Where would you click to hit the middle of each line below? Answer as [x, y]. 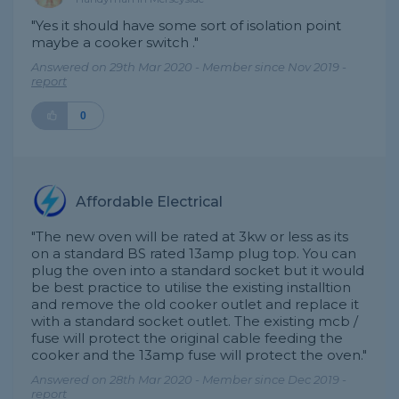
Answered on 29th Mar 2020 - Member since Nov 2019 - [189, 67]
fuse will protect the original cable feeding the [187, 338]
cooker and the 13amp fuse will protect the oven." [199, 355]
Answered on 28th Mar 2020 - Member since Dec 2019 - [189, 379]
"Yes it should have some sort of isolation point [186, 25]
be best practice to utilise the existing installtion [191, 287]
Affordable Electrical [149, 201]
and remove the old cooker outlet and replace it [195, 304]
